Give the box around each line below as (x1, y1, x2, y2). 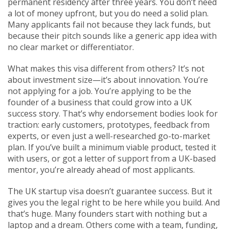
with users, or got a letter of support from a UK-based (8, 153, 216, 164)
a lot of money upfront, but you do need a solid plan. (8, 8, 209, 19)
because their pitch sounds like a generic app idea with (8, 30, 217, 41)
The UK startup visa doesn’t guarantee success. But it (8, 186, 212, 197)
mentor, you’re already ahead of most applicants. (8, 164, 195, 175)
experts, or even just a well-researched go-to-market (8, 130, 210, 142)
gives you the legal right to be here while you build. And (8, 197, 220, 208)
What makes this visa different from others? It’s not (8, 63, 204, 74)
